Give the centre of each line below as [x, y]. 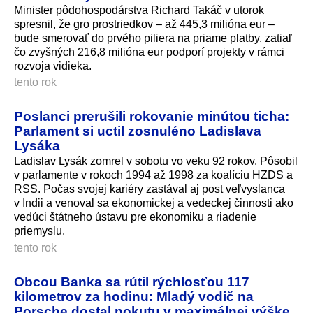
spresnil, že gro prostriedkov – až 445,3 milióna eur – [144, 24]
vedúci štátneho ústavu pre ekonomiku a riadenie [135, 217]
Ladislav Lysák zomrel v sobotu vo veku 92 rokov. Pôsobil [156, 161]
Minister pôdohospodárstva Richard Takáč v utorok [139, 10]
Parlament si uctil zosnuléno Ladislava [138, 131]
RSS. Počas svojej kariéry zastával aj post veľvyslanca [150, 189]
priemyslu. [39, 231]
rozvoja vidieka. [53, 66]
